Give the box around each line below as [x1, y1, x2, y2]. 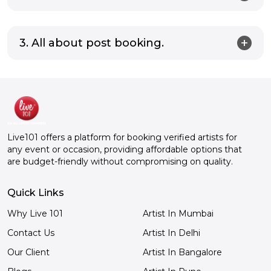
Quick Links [7, 187, 64, 199]
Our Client [7, 247, 50, 258]
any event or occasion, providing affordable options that [7, 144, 242, 155]
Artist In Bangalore [143, 247, 222, 258]
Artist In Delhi [143, 227, 200, 239]
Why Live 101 [7, 208, 63, 220]
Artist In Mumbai [143, 208, 214, 220]
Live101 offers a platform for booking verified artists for [7, 132, 237, 143]
